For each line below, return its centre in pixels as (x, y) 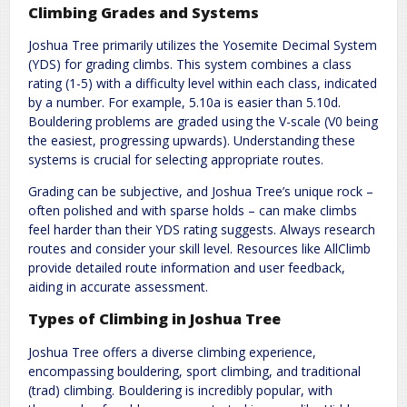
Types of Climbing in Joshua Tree (154, 319)
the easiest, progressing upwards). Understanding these (192, 141)
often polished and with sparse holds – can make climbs (193, 211)
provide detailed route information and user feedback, (187, 268)
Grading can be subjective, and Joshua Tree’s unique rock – (201, 192)
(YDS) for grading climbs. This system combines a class (190, 65)
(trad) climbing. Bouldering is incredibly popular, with (180, 390)
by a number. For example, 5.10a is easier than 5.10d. (184, 103)
